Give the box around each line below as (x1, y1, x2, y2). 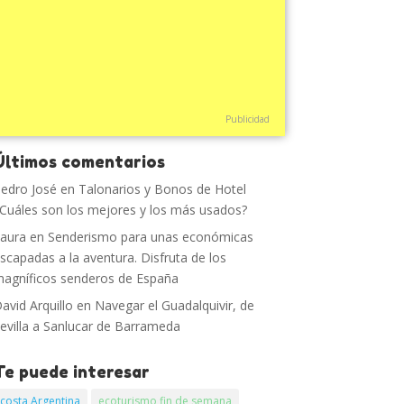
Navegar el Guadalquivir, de (95, 297, 255, 314)
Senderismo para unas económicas (48, 228, 254, 245)
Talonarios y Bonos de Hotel (78, 180, 247, 197)
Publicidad (225, 113, 270, 125)
